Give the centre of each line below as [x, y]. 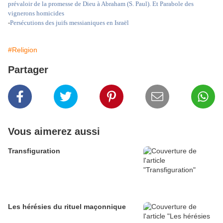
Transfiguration [34, 151]
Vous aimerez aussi [54, 132]
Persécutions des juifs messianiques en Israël [69, 23]
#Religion [23, 50]
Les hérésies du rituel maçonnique [67, 207]
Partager [28, 70]
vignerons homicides [36, 13]
